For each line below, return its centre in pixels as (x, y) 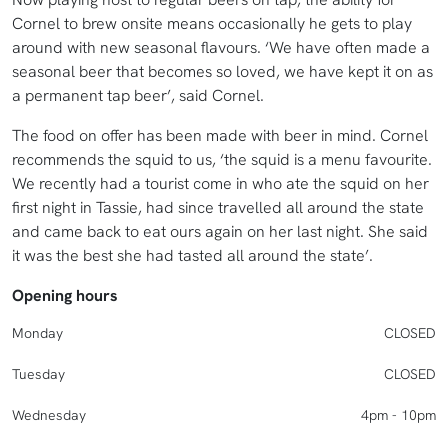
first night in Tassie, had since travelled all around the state (218, 208)
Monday (37, 333)
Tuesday (38, 374)
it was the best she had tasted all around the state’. (194, 256)
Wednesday (49, 415)
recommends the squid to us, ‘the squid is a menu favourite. (222, 160)
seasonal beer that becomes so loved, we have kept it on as (222, 72)
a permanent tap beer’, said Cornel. (140, 96)
